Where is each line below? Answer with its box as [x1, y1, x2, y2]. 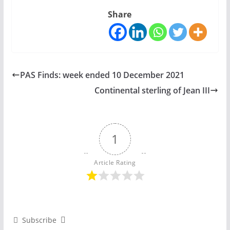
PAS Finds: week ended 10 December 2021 [20, 69, 184, 81]
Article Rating [94, 158, 136, 167]
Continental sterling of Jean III [94, 85, 210, 96]
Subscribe [22, 215, 56, 225]
